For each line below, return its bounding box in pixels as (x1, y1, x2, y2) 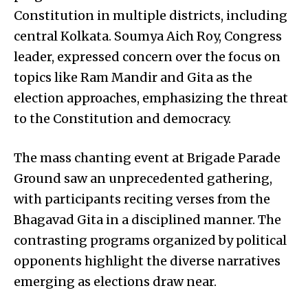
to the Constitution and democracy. (14, 110, 231, 126)
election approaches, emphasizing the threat (14, 89, 288, 106)
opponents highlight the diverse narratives (14, 252, 280, 269)
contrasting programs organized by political (14, 232, 287, 248)
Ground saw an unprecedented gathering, (14, 170, 272, 186)
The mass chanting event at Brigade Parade (14, 149, 280, 166)
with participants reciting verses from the (14, 190, 270, 207)
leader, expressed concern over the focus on (14, 48, 280, 65)
